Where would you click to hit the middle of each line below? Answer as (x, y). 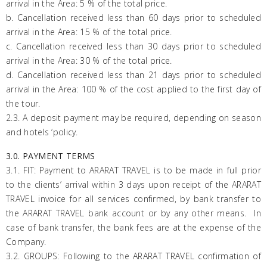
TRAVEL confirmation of (213, 256)
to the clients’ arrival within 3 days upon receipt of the (119, 184)
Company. (26, 242)
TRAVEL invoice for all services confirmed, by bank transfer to (133, 199)
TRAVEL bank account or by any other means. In (158, 213)
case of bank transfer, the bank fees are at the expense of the (133, 227)
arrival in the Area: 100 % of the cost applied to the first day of (133, 89)
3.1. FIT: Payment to (48, 170)
